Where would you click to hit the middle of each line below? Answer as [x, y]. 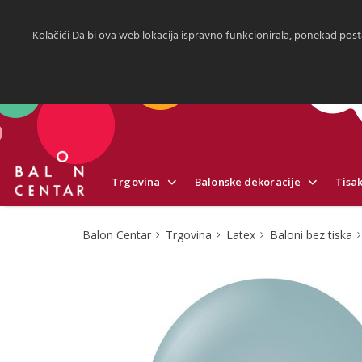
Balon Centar [117, 235]
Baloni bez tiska [311, 235]
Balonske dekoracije [248, 182]
